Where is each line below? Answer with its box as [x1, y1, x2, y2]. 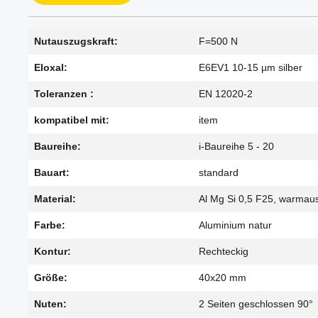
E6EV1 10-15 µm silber [199, 62, 302, 74]
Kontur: [34, 246, 71, 258]
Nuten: [34, 298, 67, 310]
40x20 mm [199, 272, 246, 284]
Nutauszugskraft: [34, 35, 118, 48]
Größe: [34, 272, 67, 284]
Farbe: [34, 219, 65, 231]
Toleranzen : [34, 88, 94, 100]
